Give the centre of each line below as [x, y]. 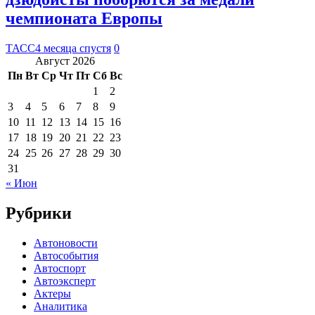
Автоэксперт [65, 281]
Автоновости [66, 243]
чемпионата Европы [84, 19]
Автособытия [66, 256]
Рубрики [39, 213]
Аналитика [60, 307]
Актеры [52, 294]
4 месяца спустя [73, 49]
